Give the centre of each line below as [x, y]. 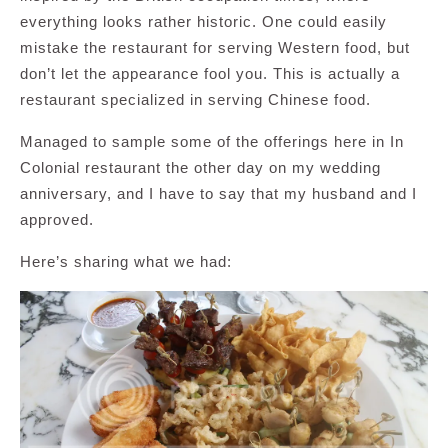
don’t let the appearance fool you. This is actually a [210, 73]
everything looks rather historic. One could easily [203, 21]
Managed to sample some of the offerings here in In [212, 141]
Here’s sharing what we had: [126, 261]
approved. [57, 219]
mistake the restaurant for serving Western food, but [215, 47]
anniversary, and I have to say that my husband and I [218, 193]
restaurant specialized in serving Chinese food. [195, 99]
